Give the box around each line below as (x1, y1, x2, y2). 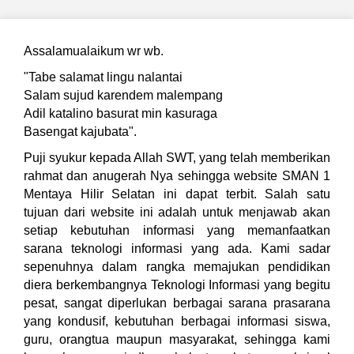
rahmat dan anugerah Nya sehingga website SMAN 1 (24, 169, 330, 183)
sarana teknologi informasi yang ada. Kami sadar (24, 242, 330, 255)
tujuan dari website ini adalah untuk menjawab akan (24, 205, 330, 219)
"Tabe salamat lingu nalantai (24, 70, 183, 84)
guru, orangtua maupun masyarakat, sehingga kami (24, 333, 330, 346)
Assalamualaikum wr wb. (24, 44, 164, 58)
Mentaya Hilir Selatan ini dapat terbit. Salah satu (24, 187, 330, 201)
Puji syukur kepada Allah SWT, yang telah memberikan (24, 151, 330, 164)
